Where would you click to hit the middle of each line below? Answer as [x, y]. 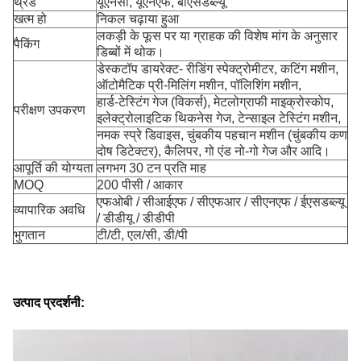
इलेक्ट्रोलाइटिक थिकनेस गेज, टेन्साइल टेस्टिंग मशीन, [219, 118]
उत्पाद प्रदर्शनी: [49, 303]
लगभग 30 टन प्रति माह [151, 168]
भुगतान [29, 235]
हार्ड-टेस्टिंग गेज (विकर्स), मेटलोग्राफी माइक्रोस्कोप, [215, 102]
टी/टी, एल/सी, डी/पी [142, 235]
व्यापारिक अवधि [49, 210]
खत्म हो [30, 19]
